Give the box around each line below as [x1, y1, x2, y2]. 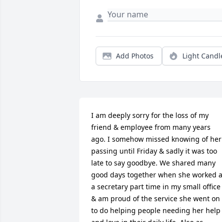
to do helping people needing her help [91, 206, 221, 216]
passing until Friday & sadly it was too [91, 146, 217, 156]
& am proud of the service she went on [91, 194, 220, 204]
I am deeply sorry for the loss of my [91, 111, 209, 120]
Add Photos [116, 51, 154, 61]
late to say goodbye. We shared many [91, 158, 216, 168]
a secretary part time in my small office [91, 182, 221, 192]
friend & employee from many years [91, 122, 211, 132]
